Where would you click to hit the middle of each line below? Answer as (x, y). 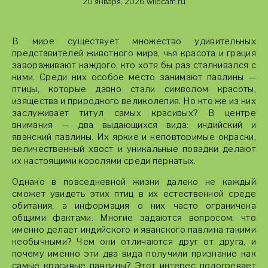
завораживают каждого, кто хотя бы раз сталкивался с (134, 65)
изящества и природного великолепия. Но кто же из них (134, 101)
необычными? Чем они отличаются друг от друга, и (134, 242)
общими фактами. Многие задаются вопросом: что (134, 218)
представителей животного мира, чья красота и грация (134, 53)
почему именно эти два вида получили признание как (134, 254)
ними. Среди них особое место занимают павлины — (134, 77)
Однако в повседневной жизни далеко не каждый (134, 182)
